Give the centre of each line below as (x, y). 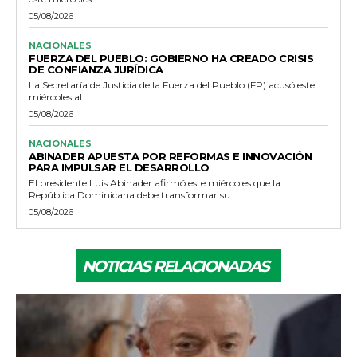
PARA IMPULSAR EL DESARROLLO (119, 167)
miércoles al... (59, 96)
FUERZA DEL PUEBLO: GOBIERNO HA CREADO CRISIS (171, 58)
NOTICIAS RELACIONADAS (175, 266)
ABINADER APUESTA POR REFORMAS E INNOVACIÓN (170, 156)
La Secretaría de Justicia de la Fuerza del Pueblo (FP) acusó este (172, 84)
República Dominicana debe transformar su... (133, 194)
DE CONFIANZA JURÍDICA (96, 69)
